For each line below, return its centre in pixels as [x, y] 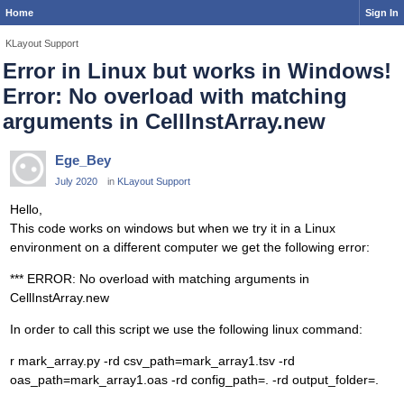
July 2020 [76, 181]
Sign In [382, 13]
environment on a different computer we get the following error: [190, 248]
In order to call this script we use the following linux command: [186, 330]
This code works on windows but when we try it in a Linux [173, 229]
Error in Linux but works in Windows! [197, 71]
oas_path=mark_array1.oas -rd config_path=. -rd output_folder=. [194, 380]
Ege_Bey [83, 160]
